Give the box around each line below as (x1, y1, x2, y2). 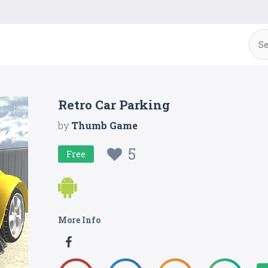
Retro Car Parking (58, 96, 170, 113)
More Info (58, 214, 101, 226)
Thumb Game (71, 119, 138, 132)
